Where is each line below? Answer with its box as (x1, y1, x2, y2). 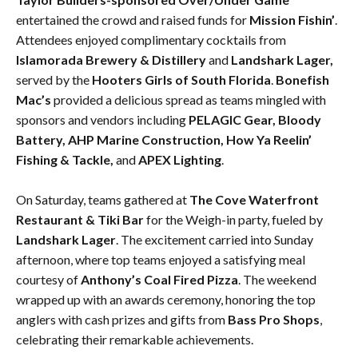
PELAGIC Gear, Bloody (189, 111, 321, 127)
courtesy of (16, 271, 81, 287)
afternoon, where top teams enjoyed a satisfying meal (16, 251, 305, 267)
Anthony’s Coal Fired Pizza (81, 271, 238, 287)
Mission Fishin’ (247, 11, 335, 27)
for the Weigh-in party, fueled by (144, 211, 323, 227)
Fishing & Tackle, (16, 151, 116, 167)
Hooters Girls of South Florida (92, 71, 271, 87)
